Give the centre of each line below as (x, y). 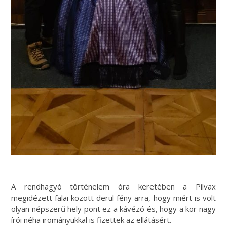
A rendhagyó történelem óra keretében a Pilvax (113, 187)
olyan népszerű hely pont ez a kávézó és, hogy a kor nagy (113, 209)
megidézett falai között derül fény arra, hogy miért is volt (113, 198)
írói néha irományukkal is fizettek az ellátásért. (91, 220)
